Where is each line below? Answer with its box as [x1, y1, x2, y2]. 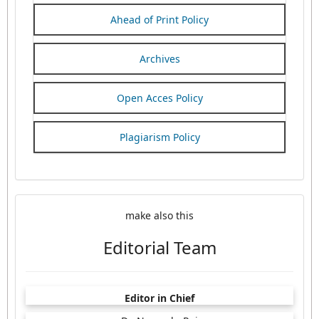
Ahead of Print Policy [110, 13, 209, 27]
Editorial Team [103, 236, 216, 260]
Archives [139, 52, 180, 66]
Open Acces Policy [116, 91, 203, 105]
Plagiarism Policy [119, 130, 200, 145]
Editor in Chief [125, 291, 194, 305]
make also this [125, 209, 194, 223]
